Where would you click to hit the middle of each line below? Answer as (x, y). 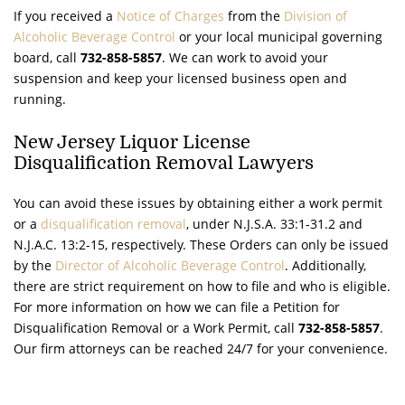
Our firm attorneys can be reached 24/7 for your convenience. (201, 348)
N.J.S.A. (255, 223)
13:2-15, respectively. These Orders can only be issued (223, 244)
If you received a (65, 15)
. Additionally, (325, 265)
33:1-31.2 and (320, 223)
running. (40, 99)
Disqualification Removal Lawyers (164, 163)
